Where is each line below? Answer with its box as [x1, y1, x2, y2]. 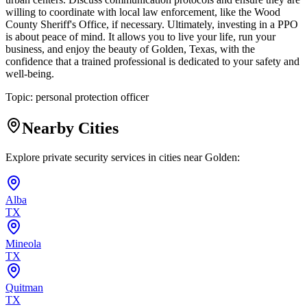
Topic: [5, 91, 36, 103]
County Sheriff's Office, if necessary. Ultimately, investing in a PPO [5, 19, 298, 31]
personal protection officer [36, 91, 149, 103]
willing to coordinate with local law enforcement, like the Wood [5, 6, 280, 19]
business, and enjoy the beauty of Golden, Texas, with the [5, 43, 255, 56]
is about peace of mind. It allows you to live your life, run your [5, 31, 275, 43]
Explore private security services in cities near [5, 151, 205, 163]
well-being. [5, 68, 54, 80]
